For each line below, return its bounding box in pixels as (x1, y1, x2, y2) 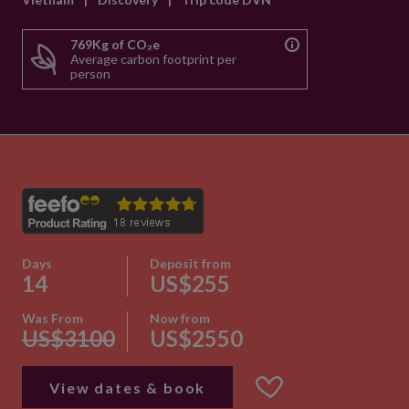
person (70, 66, 110, 81)
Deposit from (149, 256, 231, 271)
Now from (149, 310, 210, 326)
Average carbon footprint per (70, 51, 236, 67)
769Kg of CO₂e (70, 37, 160, 52)
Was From (22, 310, 83, 326)
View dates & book (49, 378, 206, 396)
